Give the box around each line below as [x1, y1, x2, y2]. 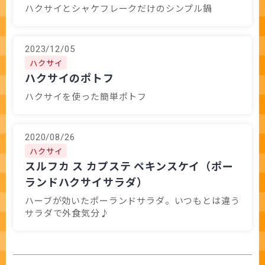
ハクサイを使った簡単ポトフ [25, 90, 147, 102]
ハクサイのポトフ [25, 70, 114, 85]
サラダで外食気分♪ [25, 206, 109, 219]
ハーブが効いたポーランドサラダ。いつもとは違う [25, 194, 240, 206]
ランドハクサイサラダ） [25, 174, 148, 189]
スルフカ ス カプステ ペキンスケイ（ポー [25, 158, 234, 173]
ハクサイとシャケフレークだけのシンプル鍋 [25, 2, 212, 14]
